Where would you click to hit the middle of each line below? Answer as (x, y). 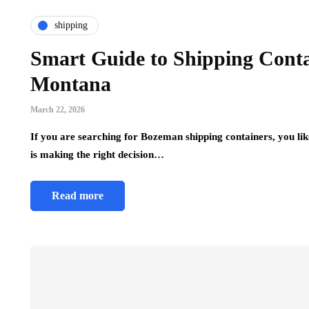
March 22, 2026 (58, 109)
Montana (71, 83)
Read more (78, 195)
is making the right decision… (97, 154)
